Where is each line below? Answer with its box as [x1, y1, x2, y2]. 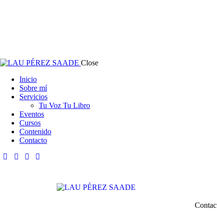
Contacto [19, 136, 47, 144]
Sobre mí [19, 84, 47, 92]
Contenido [19, 127, 51, 136]
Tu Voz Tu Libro [39, 101, 90, 109]
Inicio [19, 75, 37, 83]
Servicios [19, 93, 47, 101]
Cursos [19, 119, 41, 127]
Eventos [19, 110, 44, 118]
